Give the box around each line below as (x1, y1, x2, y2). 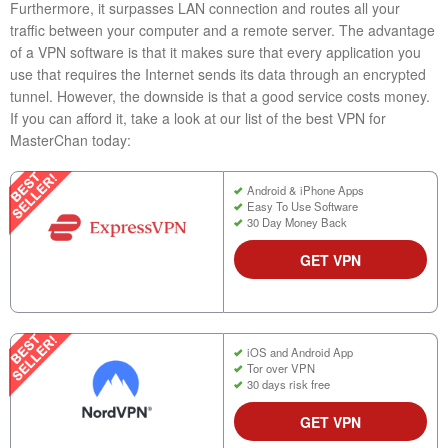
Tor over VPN (246, 359, 315, 376)
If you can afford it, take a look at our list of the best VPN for (10, 107, 386, 128)
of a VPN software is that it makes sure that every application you (10, 41, 421, 62)
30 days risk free (246, 375, 330, 392)
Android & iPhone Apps (246, 181, 364, 198)
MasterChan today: (10, 129, 131, 150)
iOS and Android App (246, 343, 353, 360)
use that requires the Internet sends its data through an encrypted (10, 63, 426, 84)
